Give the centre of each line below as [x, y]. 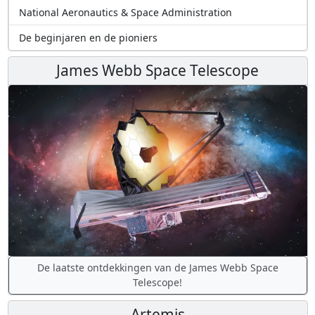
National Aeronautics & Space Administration [125, 13]
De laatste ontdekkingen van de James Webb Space [157, 268]
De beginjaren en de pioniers [88, 38]
